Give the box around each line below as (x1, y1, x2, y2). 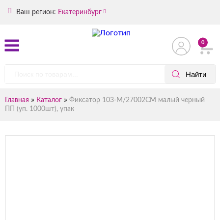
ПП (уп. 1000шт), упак (5, 106, 74, 112)
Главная (5, 97, 29, 104)
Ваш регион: (14, 8, 56, 16)
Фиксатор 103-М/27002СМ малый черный (69, 97, 205, 104)
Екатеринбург (58, 8, 102, 16)
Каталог (36, 97, 62, 104)
